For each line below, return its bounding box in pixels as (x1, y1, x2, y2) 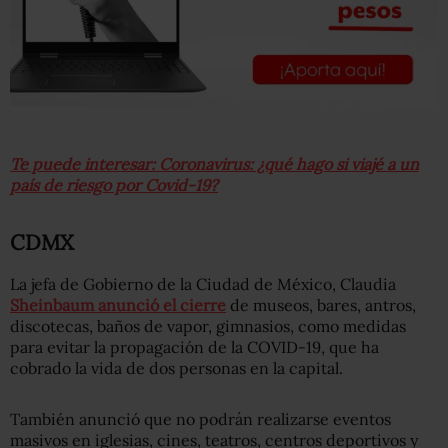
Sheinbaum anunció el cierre (10, 294, 226, 315)
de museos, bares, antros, (226, 294, 416, 315)
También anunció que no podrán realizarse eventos (10, 408, 391, 429)
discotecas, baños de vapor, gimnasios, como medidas (10, 315, 406, 336)
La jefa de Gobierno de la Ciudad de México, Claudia (10, 273, 396, 294)
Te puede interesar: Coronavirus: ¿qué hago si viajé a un (10, 153, 419, 174)
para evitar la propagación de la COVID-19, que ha (10, 336, 379, 357)
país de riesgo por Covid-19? (10, 174, 218, 195)
